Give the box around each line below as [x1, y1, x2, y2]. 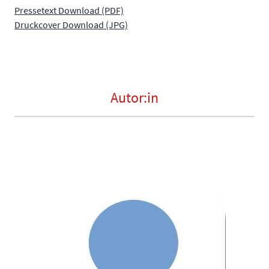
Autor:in [110, 88, 159, 107]
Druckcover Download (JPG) [14, 18, 128, 31]
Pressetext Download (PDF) [14, 4, 124, 16]
